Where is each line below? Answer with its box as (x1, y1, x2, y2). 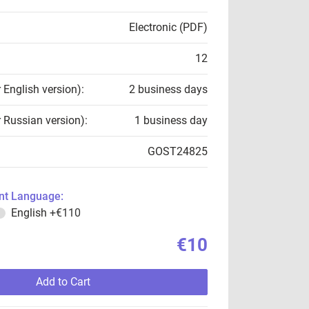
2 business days (129, 83, 208, 96)
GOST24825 (148, 145, 208, 158)
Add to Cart (35, 275, 90, 288)
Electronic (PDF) (129, 21, 208, 34)
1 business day (134, 114, 208, 127)
